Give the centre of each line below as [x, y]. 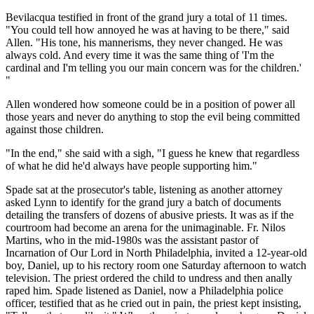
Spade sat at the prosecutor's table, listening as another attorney [144, 189]
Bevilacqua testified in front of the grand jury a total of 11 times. [146, 17]
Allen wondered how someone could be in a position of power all [150, 104]
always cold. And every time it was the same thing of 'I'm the [140, 55]
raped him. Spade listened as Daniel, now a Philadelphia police [144, 290]
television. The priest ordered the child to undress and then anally [149, 278]
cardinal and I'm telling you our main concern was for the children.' [153, 67]
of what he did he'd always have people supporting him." [131, 165]
